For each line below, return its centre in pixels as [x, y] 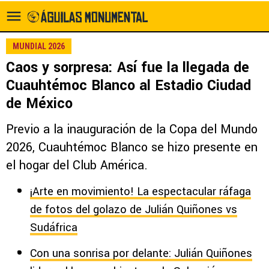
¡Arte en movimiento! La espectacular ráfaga [141, 192]
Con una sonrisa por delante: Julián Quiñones [141, 253]
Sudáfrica [54, 228]
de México [39, 104]
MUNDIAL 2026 [39, 46]
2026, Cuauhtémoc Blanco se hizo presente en [132, 147]
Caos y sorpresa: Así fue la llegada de [128, 68]
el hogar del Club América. [77, 165]
